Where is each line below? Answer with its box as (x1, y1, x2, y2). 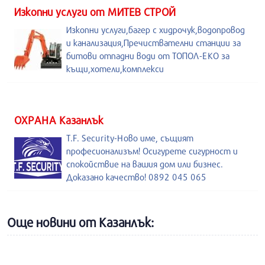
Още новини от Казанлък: (7, 215, 154, 230)
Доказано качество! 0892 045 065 (66, 172, 206, 182)
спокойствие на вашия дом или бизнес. (66, 159, 223, 169)
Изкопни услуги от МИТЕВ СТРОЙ (14, 5, 176, 18)
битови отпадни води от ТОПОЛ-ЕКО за (66, 50, 230, 61)
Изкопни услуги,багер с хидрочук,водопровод (66, 24, 245, 35)
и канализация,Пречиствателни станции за (66, 37, 241, 48)
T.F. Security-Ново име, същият (66, 132, 193, 143)
